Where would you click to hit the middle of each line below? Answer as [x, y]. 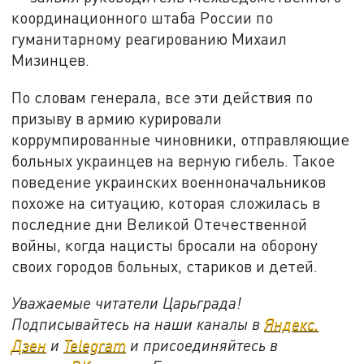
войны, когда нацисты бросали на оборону [165, 245]
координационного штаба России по [143, 18]
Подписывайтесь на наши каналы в [138, 324]
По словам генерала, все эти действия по [162, 97]
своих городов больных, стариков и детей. [165, 266]
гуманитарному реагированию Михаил [149, 39]
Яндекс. [292, 324]
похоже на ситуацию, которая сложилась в [166, 202]
